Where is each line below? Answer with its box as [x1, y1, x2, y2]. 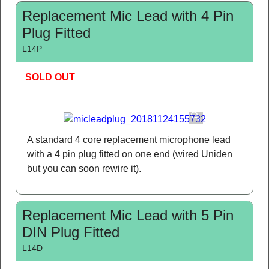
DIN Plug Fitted [22, 223, 119, 240]
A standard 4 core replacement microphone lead [27, 134, 231, 145]
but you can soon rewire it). [27, 163, 141, 174]
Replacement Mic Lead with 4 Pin [22, 7, 234, 24]
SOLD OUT [25, 71, 75, 82]
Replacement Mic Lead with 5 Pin [22, 207, 234, 223]
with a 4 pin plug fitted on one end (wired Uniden [27, 148, 232, 159]
